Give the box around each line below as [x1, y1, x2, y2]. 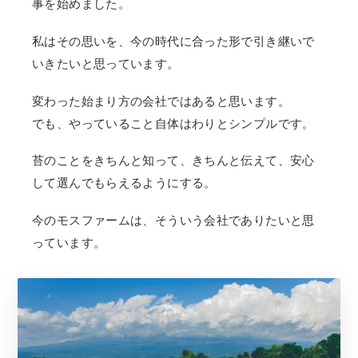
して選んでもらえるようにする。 [32, 175, 217, 191]
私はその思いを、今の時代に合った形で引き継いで [32, 33, 315, 49]
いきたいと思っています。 [32, 55, 180, 71]
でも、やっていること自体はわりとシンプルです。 [32, 115, 315, 131]
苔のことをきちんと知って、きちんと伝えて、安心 [32, 153, 315, 169]
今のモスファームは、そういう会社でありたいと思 [32, 213, 315, 229]
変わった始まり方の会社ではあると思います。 [32, 93, 290, 109]
